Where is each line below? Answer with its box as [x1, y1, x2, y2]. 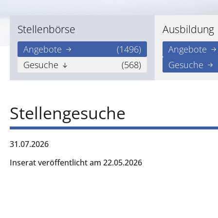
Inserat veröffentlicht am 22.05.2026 [10, 157, 142, 168]
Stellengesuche [10, 101, 126, 124]
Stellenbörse [18, 22, 75, 36]
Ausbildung [163, 22, 214, 36]
